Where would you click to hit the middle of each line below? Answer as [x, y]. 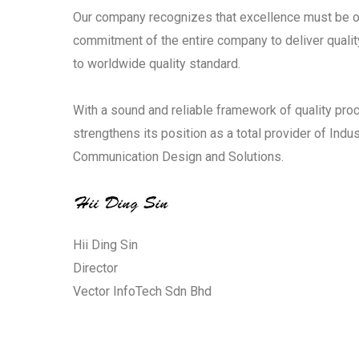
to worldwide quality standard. [157, 64]
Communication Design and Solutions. [179, 157]
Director [96, 268]
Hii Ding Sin [106, 244]
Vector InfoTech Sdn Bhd [143, 291]
